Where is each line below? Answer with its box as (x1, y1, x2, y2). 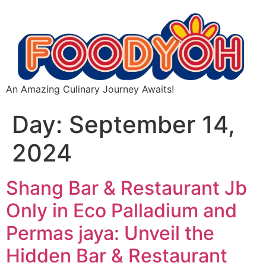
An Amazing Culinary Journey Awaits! (6, 83, 174, 96)
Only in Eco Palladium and (6, 199, 237, 223)
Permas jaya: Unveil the (6, 221, 214, 245)
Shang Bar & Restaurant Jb (6, 176, 247, 200)
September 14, (69, 110, 235, 140)
